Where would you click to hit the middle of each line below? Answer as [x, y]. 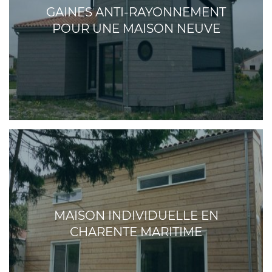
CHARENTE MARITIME [136, 232]
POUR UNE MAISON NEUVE [136, 29]
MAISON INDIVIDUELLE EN [136, 216]
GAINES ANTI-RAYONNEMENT [136, 12]
